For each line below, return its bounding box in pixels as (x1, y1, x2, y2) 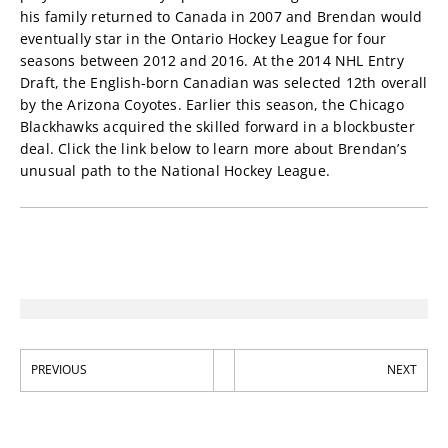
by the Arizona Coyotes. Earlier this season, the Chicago (20, 95, 404, 114)
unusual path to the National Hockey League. (20, 161, 331, 180)
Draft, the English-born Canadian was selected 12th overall (20, 73, 428, 92)
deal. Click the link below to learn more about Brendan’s (20, 139, 407, 158)
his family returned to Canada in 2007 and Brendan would (20, 7, 423, 26)
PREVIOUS (31, 361, 87, 378)
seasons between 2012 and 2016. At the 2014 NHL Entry (20, 51, 404, 70)
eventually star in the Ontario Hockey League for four (20, 29, 387, 48)
